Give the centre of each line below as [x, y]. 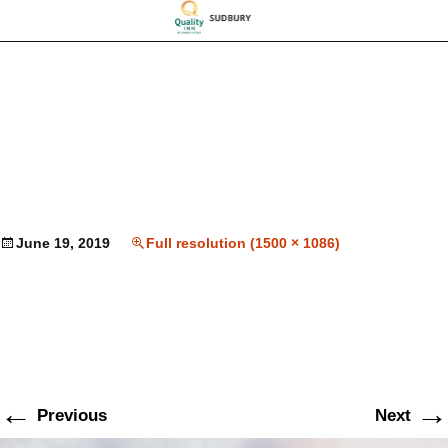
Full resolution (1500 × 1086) [243, 243]
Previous [69, 416]
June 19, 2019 [63, 243]
